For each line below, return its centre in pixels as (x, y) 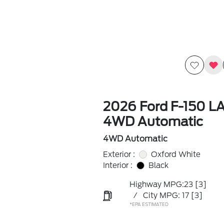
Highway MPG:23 (161, 184)
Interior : (117, 165)
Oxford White (175, 154)
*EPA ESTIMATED (149, 204)
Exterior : (119, 154)
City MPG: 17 (166, 195)
